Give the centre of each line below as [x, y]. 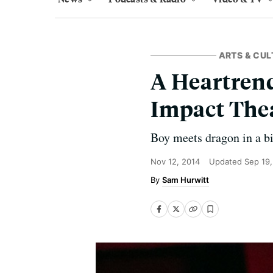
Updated [227, 161]
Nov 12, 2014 [175, 161]
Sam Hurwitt [186, 180]
